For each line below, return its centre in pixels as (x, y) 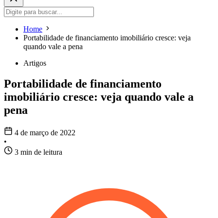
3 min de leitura (38, 152)
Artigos (35, 63)
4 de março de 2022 (45, 133)
